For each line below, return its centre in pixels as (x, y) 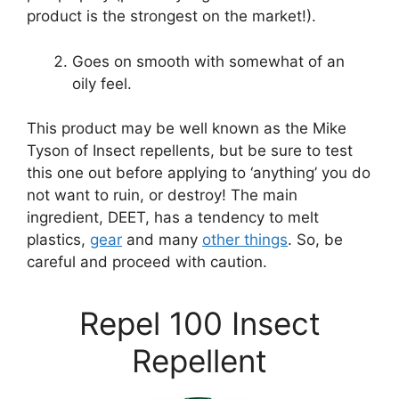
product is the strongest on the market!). (171, 16)
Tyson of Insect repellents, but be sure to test (190, 151)
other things (245, 240)
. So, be (315, 240)
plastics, (58, 240)
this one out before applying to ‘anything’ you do (199, 173)
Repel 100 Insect (199, 323)
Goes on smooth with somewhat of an (208, 61)
